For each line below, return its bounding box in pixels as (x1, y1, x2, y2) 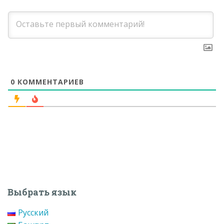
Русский (17, 206, 48, 218)
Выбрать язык (7, 185, 76, 198)
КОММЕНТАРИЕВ (15, 77, 84, 87)
